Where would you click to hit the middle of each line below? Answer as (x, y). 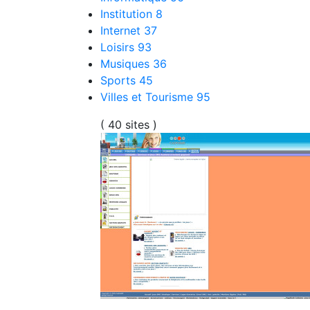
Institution (128, 14)
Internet (122, 30)
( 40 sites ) (129, 125)
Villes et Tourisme (148, 97)
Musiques (127, 64)
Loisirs (119, 47)
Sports (120, 80)
